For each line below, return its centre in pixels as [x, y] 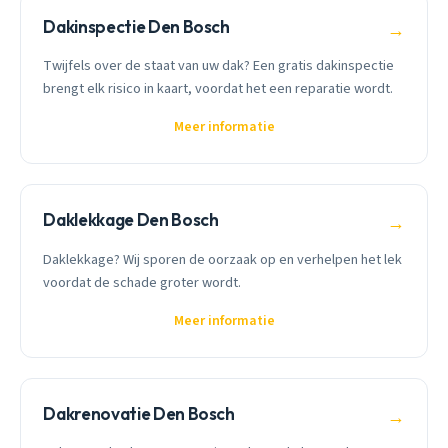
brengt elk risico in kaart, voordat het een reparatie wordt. [218, 89]
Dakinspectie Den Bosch [136, 26]
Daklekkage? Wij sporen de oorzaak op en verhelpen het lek [223, 259]
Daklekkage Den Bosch [131, 220]
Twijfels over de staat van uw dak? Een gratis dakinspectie [219, 66]
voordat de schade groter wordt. [142, 282]
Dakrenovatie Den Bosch [139, 413]
